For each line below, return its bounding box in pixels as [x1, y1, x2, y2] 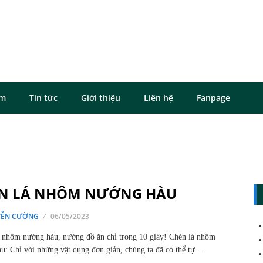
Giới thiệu [81, 92, 120, 103]
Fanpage [197, 92, 230, 103]
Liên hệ [144, 92, 173, 103]
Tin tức [29, 92, 58, 103]
